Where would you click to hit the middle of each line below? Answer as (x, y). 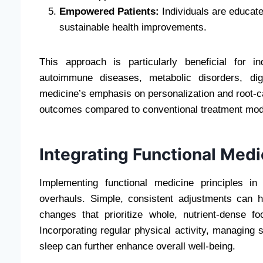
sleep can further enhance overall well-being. (137, 246)
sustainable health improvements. (133, 27)
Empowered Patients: (109, 11)
